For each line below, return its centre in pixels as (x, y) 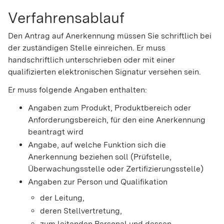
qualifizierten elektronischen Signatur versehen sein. (104, 71)
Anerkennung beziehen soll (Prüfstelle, (100, 156)
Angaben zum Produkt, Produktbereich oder (109, 107)
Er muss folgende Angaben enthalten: (77, 89)
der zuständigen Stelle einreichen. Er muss (87, 47)
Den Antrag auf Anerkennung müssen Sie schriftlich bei (110, 35)
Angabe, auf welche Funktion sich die (97, 144)
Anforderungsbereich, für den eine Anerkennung (117, 119)
